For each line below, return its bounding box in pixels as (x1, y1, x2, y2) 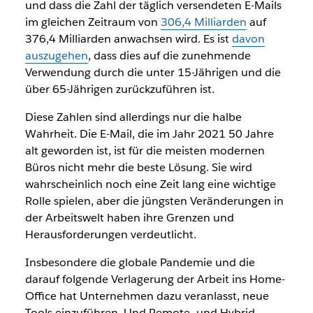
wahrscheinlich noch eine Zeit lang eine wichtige (24, 177, 276, 191)
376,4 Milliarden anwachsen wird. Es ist (24, 31, 232, 46)
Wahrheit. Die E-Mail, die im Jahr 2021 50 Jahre (24, 126, 274, 141)
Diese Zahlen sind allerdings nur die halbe (24, 110, 242, 124)
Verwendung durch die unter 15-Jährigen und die (24, 65, 281, 80)
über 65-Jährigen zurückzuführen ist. (24, 82, 214, 96)
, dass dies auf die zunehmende (87, 48, 251, 63)
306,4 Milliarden (160, 15, 247, 29)
